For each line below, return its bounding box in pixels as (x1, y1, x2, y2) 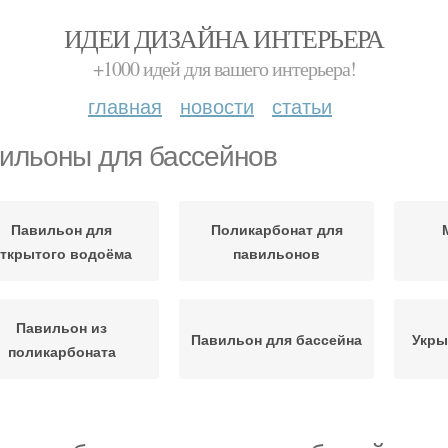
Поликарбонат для (210, 219, 343, 239)
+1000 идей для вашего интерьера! (92, 55, 356, 82)
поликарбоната (7, 341, 116, 361)
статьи (272, 91, 332, 120)
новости (180, 91, 254, 120)
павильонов (233, 243, 320, 263)
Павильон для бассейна (191, 329, 362, 349)
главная (88, 91, 162, 120)
